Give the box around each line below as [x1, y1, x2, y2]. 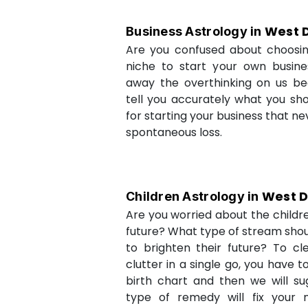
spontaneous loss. [126, 124, 222, 140]
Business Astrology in [126, 24, 265, 38]
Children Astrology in [126, 189, 262, 203]
